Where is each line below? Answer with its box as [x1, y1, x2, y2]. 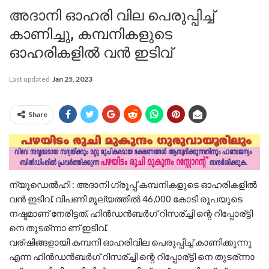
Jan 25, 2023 [52, 74, 92, 83]
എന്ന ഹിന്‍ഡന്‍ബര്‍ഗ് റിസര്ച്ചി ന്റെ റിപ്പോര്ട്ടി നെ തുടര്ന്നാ [9, 250, 255, 262]
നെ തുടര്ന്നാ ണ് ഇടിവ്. [9, 222, 107, 233]
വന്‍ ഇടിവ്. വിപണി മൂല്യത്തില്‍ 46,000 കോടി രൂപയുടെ [9, 193, 243, 204]
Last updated [9, 74, 51, 83]
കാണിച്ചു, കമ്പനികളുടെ [9, 25, 172, 43]
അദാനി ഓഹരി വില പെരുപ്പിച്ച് [9, 7, 214, 24]
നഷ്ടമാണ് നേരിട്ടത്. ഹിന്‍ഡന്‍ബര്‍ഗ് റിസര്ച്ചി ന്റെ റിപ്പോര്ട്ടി [9, 207, 253, 219]
